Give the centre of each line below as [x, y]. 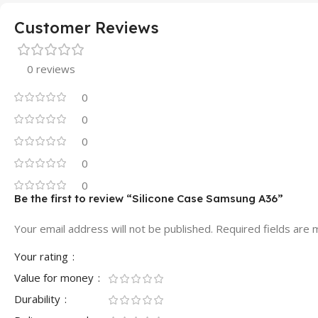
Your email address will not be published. [114, 229]
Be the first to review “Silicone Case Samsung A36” [149, 198]
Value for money [55, 278]
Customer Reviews [87, 28]
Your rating [43, 256]
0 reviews [51, 69]
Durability [39, 299]
